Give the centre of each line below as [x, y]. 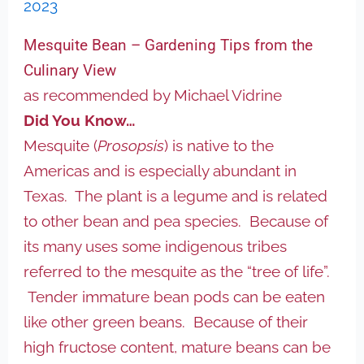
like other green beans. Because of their [166, 321]
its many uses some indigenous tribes [156, 246]
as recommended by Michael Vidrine [153, 95]
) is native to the [219, 145]
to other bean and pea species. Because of [176, 221]
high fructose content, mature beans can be [178, 347]
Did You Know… [80, 120]
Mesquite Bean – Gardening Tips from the [169, 45]
